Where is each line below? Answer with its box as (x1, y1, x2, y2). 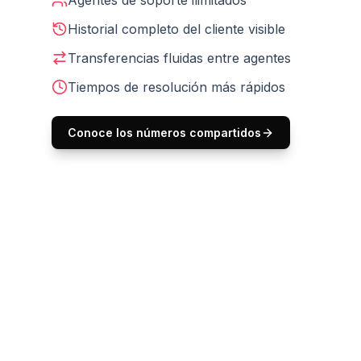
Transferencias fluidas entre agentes (68, 50, 291, 66)
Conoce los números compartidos (68, 126, 261, 139)
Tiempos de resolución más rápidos (68, 79, 285, 95)
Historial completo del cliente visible (68, 21, 285, 37)
